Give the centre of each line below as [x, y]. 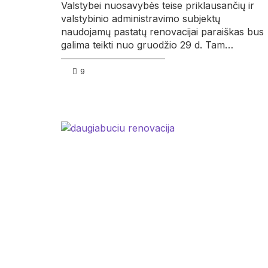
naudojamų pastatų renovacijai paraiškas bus [162, 32]
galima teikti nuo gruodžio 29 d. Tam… [147, 45]
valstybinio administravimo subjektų [141, 19]
